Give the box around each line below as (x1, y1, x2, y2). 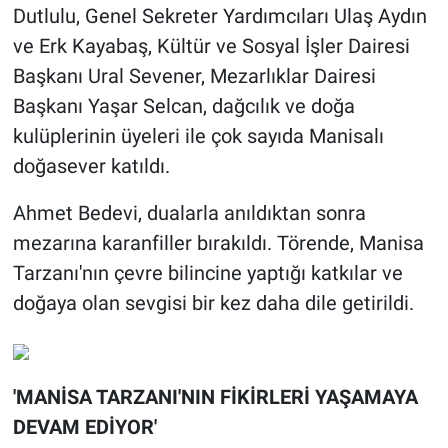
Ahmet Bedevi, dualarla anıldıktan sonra (12, 201, 366, 226)
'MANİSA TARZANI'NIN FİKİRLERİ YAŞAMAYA (12, 385, 418, 410)
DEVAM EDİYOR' (12, 415, 157, 440)
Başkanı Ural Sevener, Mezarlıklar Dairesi (12, 64, 376, 89)
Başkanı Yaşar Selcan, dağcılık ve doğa (12, 94, 355, 119)
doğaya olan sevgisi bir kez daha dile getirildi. (12, 291, 414, 316)
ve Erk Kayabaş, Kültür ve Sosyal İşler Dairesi (12, 34, 410, 59)
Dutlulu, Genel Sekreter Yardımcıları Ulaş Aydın (12, 4, 427, 29)
